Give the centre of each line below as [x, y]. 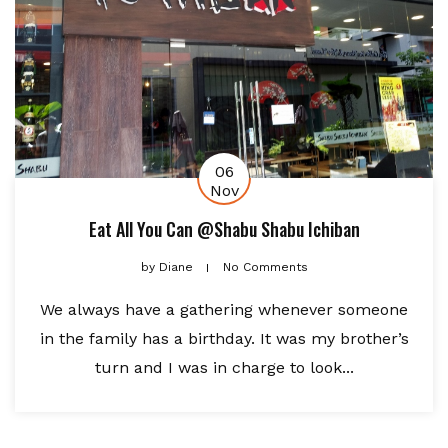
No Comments [265, 266]
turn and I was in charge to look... [224, 367]
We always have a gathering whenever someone [224, 309]
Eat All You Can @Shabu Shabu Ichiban [224, 228]
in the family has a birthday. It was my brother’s [224, 338]
